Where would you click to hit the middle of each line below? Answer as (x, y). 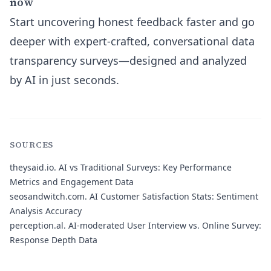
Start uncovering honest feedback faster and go (132, 22)
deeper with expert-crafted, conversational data (132, 41)
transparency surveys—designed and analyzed (128, 60)
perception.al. (38, 225)
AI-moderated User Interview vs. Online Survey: (164, 225)
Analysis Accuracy (46, 211)
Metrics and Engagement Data (72, 182)
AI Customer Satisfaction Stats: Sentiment (173, 196)
